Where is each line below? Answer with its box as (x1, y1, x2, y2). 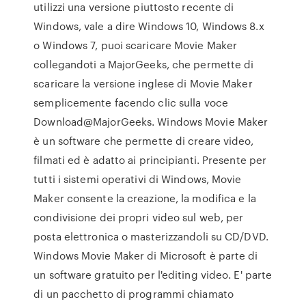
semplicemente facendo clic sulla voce (33, 95, 228, 110)
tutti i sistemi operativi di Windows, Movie (33, 171, 242, 186)
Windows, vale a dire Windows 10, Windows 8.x (33, 18, 264, 33)
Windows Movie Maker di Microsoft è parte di (33, 248, 258, 263)
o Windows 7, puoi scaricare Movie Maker (33, 38, 238, 53)
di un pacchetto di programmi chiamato (33, 286, 234, 301)
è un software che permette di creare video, (33, 133, 254, 148)
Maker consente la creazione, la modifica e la (33, 191, 256, 206)
